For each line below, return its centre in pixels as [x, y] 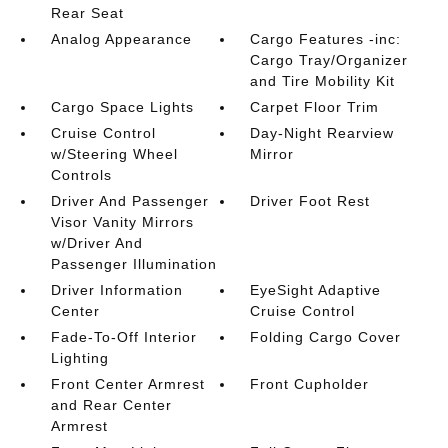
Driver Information [116, 289]
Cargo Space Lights [122, 106]
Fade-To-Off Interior [123, 336]
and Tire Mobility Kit [323, 80]
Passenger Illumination [133, 263]
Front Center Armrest [127, 383]
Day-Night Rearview [322, 132]
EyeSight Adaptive [316, 289]
